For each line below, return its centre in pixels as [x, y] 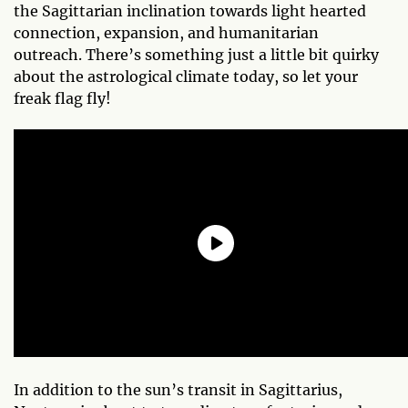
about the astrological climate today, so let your [186, 76]
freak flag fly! [62, 98]
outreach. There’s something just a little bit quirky [196, 54]
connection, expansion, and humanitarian [166, 32]
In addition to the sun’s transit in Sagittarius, [178, 389]
